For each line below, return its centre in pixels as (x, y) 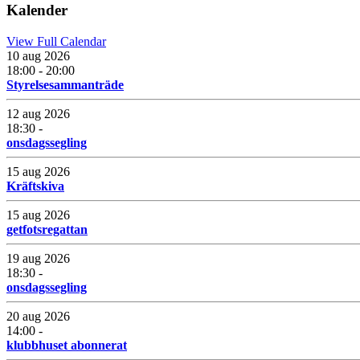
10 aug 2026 (38, 55)
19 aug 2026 (38, 258)
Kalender (37, 10)
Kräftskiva (35, 186)
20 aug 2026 (38, 316)
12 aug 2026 (38, 113)
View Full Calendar (56, 41)
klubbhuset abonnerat (67, 345)
